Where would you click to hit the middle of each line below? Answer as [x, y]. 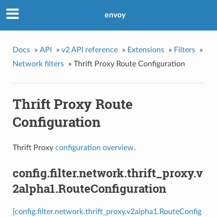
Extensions [146, 50]
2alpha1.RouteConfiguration [89, 189]
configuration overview [94, 148]
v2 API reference [89, 50]
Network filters [38, 64]
